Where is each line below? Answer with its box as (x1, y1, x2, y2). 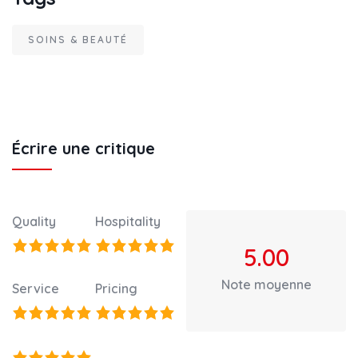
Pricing (95, 280, 137, 297)
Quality (12, 213, 56, 230)
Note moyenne (221, 276, 312, 293)
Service (12, 280, 59, 297)
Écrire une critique (12, 138, 155, 159)
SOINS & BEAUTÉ (28, 34, 128, 46)
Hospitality (95, 213, 161, 230)
